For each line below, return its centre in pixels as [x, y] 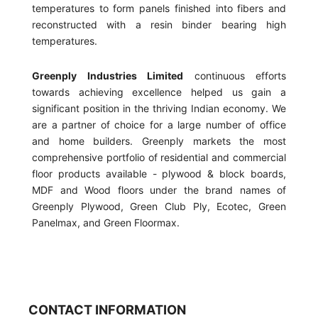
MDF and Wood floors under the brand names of [159, 190]
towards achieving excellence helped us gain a [159, 92]
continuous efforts [235, 75]
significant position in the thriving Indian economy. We [159, 108]
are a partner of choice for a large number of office [159, 124]
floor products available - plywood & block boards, [159, 173]
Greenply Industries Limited [108, 75]
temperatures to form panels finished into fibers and [159, 8]
